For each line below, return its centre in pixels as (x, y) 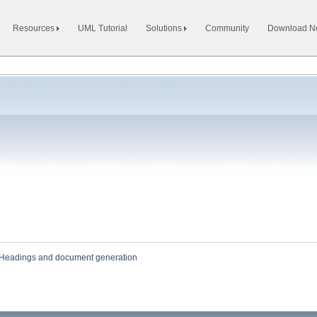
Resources (35, 28)
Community (227, 28)
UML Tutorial (103, 28)
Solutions (165, 28)
